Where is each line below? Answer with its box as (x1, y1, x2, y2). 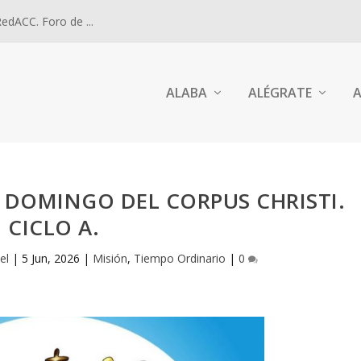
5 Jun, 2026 (22, 251, 81, 266)
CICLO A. (8, 213, 100, 242)
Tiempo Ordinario (134, 251, 226, 266)
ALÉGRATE (247, 84, 312, 102)
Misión (93, 251, 128, 266)
